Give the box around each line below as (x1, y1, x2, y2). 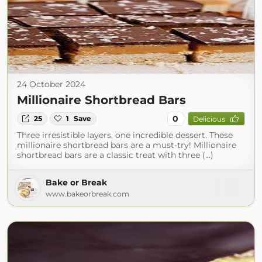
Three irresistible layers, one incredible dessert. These (17, 130, 233, 140)
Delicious (192, 114, 225, 123)
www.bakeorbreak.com (46, 189, 129, 198)
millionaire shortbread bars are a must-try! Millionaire (17, 140, 236, 150)
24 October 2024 (17, 79, 85, 89)
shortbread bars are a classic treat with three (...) (17, 150, 213, 160)
